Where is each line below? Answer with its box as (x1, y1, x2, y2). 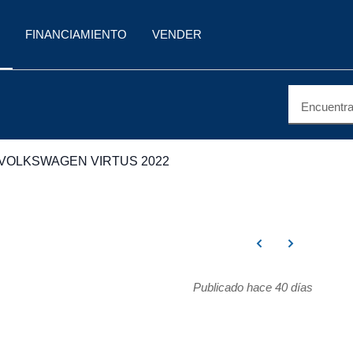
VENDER (152, 28, 202, 41)
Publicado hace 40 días (192, 281, 313, 294)
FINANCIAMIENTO (25, 28, 127, 41)
